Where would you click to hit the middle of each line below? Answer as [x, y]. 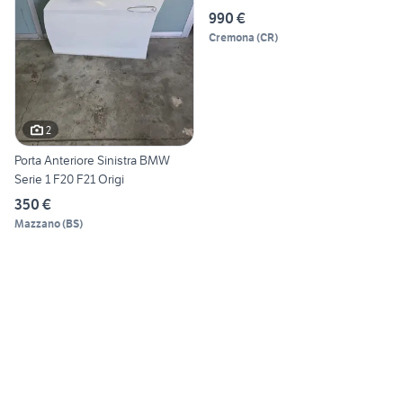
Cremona [232, 37]
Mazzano [37, 224]
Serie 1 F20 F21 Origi [69, 179]
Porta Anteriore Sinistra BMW [92, 161]
